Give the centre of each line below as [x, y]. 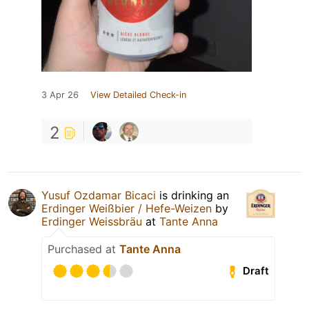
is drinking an [192, 195]
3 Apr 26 [60, 94]
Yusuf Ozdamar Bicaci [99, 195]
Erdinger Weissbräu [92, 221]
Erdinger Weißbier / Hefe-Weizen [127, 208]
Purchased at [83, 249]
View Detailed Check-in [138, 94]
